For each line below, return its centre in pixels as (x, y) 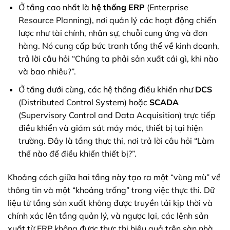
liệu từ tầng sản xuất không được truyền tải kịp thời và (110, 203)
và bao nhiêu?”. (47, 72)
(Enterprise (166, 7)
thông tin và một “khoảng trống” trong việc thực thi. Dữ (111, 190)
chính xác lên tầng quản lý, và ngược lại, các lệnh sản (108, 215)
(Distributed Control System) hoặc (84, 102)
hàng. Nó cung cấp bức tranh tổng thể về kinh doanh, (119, 46)
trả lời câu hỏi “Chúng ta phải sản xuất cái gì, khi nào (118, 59)
